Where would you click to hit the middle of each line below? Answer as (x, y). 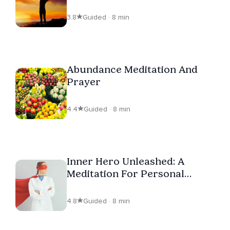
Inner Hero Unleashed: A (126, 161)
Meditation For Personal (126, 173)
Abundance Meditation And (132, 69)
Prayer (84, 81)
